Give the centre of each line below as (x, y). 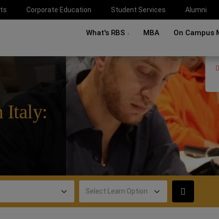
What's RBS (106, 33)
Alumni (196, 10)
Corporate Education (59, 10)
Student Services (138, 10)
